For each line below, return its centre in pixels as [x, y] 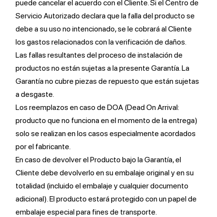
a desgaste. [35, 94]
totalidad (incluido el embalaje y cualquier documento [102, 186]
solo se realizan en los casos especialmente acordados [106, 133]
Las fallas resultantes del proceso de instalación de [99, 55]
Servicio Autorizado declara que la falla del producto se [105, 16]
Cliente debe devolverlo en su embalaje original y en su [105, 173]
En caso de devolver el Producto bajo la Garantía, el [98, 160]
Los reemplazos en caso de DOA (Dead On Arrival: [97, 107]
